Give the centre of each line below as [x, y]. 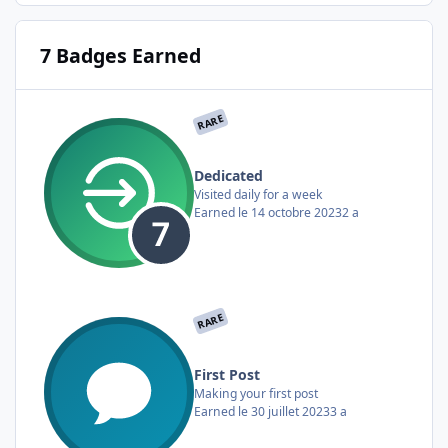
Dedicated [228, 175]
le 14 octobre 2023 [290, 212]
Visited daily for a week [258, 194]
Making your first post [256, 393]
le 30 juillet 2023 [284, 411]
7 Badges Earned [120, 55]
